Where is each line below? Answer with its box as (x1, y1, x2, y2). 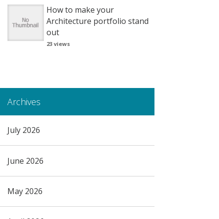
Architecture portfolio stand (46, 15, 149, 26)
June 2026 (7, 155, 44, 166)
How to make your (46, 4, 114, 15)
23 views (46, 40, 70, 47)
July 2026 (7, 125, 40, 136)
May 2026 (7, 186, 43, 197)
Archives (7, 95, 41, 108)
